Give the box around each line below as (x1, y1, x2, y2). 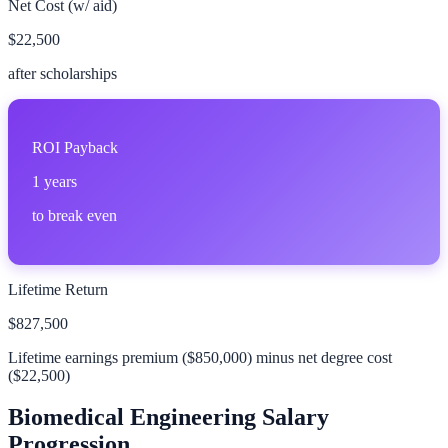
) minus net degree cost (247, 348, 392, 366)
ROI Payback (32, 138, 118, 156)
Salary (256, 404, 329, 431)
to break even (32, 206, 117, 224)
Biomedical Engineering (8, 404, 256, 431)
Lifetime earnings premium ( (8, 348, 187, 366)
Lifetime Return (8, 280, 108, 298)
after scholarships (8, 64, 117, 82)
